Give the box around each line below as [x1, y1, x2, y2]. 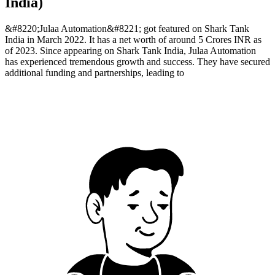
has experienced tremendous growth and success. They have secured [5, 56, 270, 67]
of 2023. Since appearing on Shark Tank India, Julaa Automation [5, 45, 256, 56]
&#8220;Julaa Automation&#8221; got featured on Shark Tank [5, 23, 249, 34]
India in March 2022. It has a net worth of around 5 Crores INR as [5, 34, 261, 45]
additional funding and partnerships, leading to [5, 67, 184, 78]
